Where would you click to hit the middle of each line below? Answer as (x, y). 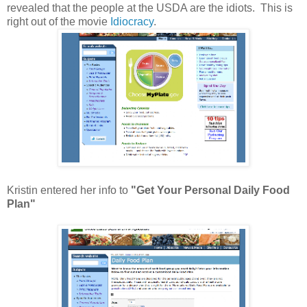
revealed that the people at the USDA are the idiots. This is (150, 8)
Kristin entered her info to (69, 191)
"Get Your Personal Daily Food (210, 191)
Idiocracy (132, 22)
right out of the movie (59, 22)
